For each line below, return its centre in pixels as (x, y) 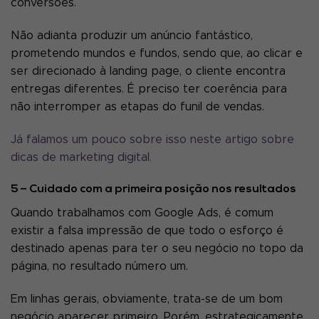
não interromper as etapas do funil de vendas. (137, 106)
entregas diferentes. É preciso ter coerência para (149, 89)
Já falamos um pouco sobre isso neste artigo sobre (152, 139)
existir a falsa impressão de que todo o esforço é (147, 231)
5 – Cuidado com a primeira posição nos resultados (153, 190)
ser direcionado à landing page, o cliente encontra (148, 71)
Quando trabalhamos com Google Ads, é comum (142, 213)
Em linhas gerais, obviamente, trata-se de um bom (147, 299)
